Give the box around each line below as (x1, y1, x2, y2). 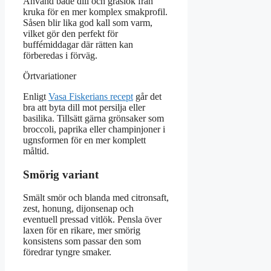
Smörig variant (23, 168, 99, 181)
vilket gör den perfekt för (23, 28, 118, 39)
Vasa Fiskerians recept (48, 91, 133, 102)
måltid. (23, 146, 49, 157)
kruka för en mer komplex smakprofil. (23, 7, 168, 18)
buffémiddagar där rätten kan (23, 39, 133, 50)
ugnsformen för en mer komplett (23, 135, 146, 146)
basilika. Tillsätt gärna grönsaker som (23, 113, 164, 124)
